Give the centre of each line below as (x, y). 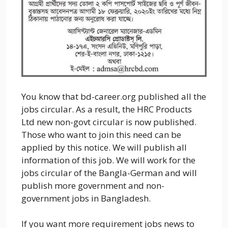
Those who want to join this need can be (101, 134)
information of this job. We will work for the (108, 160)
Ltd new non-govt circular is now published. (109, 122)
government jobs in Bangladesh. (86, 198)
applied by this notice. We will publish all (104, 147)
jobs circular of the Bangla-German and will (109, 173)
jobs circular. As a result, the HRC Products (107, 109)
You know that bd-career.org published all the (114, 96)
